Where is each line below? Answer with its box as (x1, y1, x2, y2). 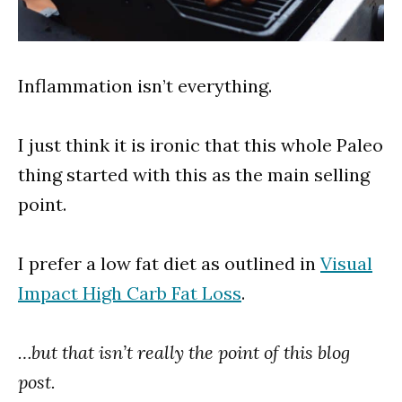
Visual (320, 251, 372, 275)
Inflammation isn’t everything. (18, 74, 272, 97)
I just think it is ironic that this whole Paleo (18, 133, 383, 156)
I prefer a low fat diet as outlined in (18, 251, 320, 275)
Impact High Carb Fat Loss (18, 281, 241, 304)
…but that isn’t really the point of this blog (18, 340, 350, 363)
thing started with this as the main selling (18, 162, 370, 186)
